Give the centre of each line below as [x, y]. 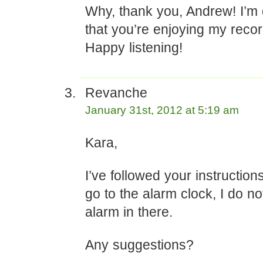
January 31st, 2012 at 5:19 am [162, 110]
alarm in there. [129, 212]
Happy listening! [134, 48]
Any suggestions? [139, 245]
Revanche [116, 93]
